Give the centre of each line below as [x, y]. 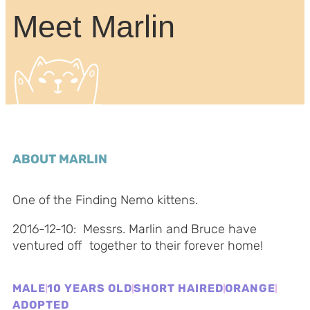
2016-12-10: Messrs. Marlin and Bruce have [135, 229]
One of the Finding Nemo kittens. [105, 200]
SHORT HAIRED [179, 288]
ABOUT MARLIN [60, 159]
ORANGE [250, 288]
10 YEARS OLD [90, 288]
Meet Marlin [94, 27]
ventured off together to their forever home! [138, 246]
